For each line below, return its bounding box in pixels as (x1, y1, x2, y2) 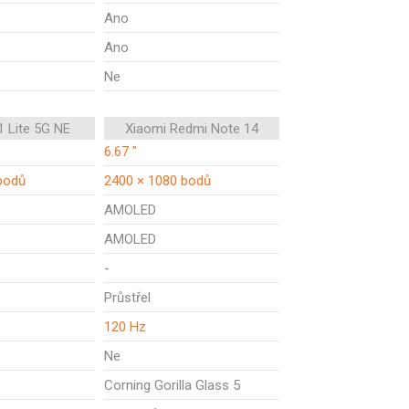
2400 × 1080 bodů (104, 173, 211, 189)
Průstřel (104, 289, 151, 306)
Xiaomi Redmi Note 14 (125, 121, 258, 137)
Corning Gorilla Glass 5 (104, 377, 240, 393)
